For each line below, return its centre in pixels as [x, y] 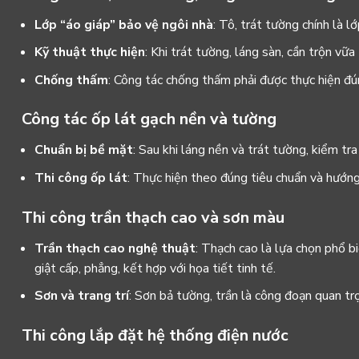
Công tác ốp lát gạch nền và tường [149, 119]
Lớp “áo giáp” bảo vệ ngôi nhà [124, 24]
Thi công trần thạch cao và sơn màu [153, 217]
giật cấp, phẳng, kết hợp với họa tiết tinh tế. [155, 268]
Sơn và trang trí [82, 296]
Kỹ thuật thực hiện [90, 52]
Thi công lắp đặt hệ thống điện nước [155, 336]
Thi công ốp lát [81, 178]
